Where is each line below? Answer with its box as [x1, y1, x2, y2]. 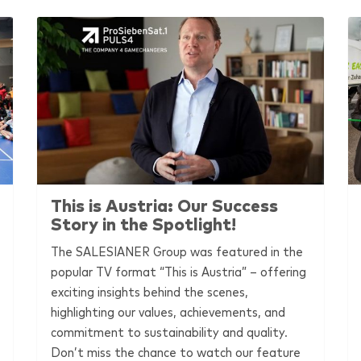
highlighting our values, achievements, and [51, 305, 286, 319]
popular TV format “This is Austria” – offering [51, 265, 307, 279]
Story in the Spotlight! [51, 216, 237, 234]
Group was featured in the [150, 245, 304, 259]
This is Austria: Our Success [51, 197, 279, 215]
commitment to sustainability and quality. [51, 326, 288, 339]
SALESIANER [76, 245, 151, 259]
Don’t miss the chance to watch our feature [51, 346, 301, 359]
